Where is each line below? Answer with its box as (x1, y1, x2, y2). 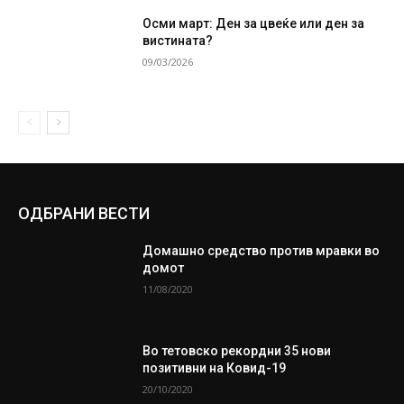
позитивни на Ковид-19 (142, 361, 287, 376)
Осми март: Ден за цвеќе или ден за (142, 15, 365, 31)
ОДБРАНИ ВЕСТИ (18, 203, 150, 223)
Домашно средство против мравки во (142, 243, 381, 258)
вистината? (142, 32, 214, 48)
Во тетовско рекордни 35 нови (142, 344, 332, 359)
